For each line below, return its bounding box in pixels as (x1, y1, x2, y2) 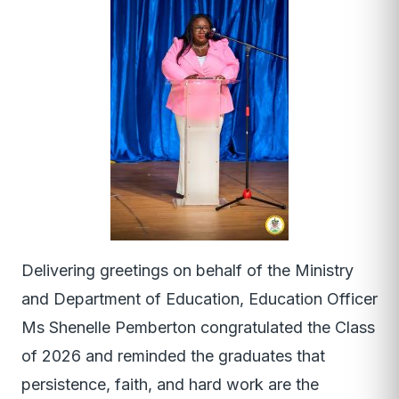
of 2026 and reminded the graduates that (21, 346, 325, 366)
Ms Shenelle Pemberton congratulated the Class (21, 318, 375, 338)
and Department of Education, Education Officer (21, 289, 378, 309)
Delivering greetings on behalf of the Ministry (21, 261, 354, 281)
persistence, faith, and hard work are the (21, 375, 319, 395)
